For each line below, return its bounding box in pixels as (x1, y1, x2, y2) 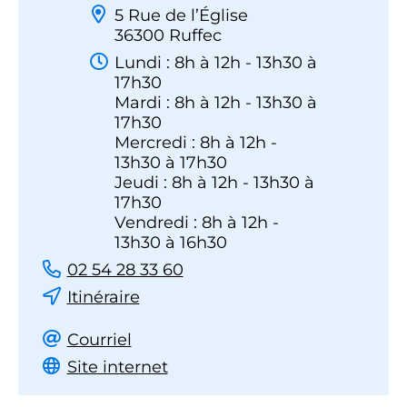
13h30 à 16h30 (114, 233, 227, 253)
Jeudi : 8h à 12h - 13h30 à (114, 173, 314, 194)
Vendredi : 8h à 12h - (114, 213, 279, 233)
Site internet (66, 357, 168, 378)
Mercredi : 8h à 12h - (114, 133, 277, 154)
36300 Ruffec (114, 25, 222, 46)
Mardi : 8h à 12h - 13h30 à (114, 93, 317, 114)
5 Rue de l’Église (114, 5, 248, 26)
